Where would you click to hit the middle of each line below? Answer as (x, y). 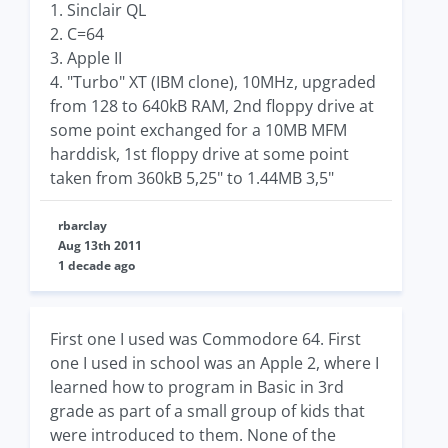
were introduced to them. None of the (193, 435)
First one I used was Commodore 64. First (205, 339)
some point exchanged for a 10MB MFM (198, 130)
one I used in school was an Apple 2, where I (214, 363)
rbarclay (82, 225)
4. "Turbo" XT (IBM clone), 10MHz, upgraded (213, 82)
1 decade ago (96, 265)
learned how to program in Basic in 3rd (197, 387)
